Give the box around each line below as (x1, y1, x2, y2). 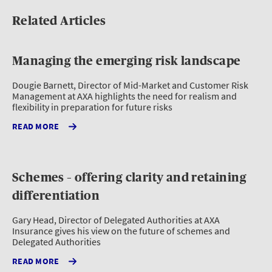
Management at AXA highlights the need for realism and (12, 90, 237, 103)
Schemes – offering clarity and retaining (12, 171, 246, 185)
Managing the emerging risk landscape (12, 54, 241, 68)
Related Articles (12, 14, 106, 28)
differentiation (12, 189, 100, 203)
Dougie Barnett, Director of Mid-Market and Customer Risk (12, 79, 248, 92)
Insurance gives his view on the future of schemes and (12, 225, 230, 237)
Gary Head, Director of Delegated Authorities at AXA (12, 214, 220, 226)
